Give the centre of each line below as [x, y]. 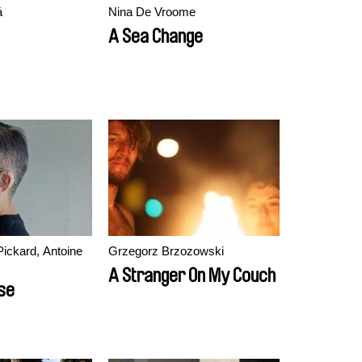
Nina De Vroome [152, 12]
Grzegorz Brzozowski [166, 251]
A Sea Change [156, 36]
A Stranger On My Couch [192, 276]
